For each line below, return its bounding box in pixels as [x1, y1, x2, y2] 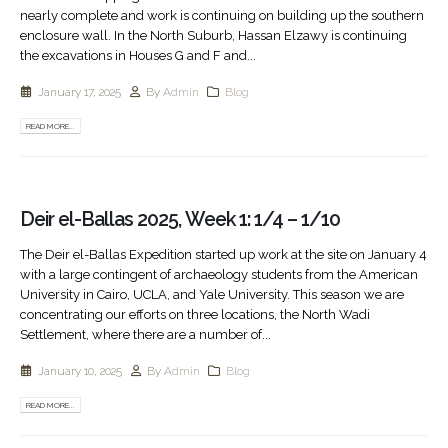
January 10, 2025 [37, 364, 122, 379]
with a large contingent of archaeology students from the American [20, 266, 418, 282]
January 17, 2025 [37, 84, 121, 99]
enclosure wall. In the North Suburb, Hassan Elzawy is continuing [20, 27, 407, 43]
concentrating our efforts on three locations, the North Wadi [20, 306, 370, 322]
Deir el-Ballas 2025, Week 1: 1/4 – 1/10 [20, 207, 340, 231]
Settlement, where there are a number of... [20, 326, 271, 342]
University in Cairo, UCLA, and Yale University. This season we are [20, 286, 404, 302]
